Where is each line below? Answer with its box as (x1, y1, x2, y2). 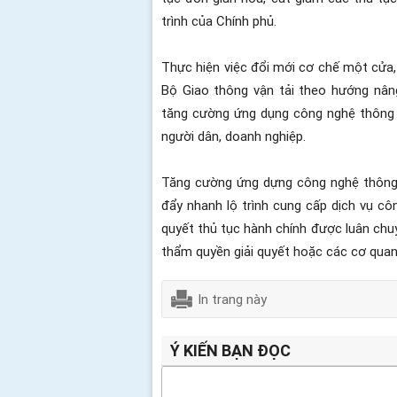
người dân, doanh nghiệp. (161, 127, 306, 144)
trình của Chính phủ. (161, 12, 276, 29)
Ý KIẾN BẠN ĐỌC (170, 339, 291, 361)
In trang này (198, 290, 267, 307)
